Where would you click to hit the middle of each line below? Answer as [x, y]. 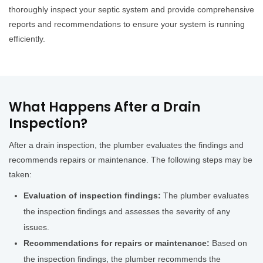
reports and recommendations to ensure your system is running [127, 24]
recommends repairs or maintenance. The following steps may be [131, 160]
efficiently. [27, 39]
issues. [36, 227]
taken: [20, 175]
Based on [230, 243]
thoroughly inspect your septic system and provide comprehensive [131, 10]
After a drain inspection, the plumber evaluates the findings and [126, 145]
